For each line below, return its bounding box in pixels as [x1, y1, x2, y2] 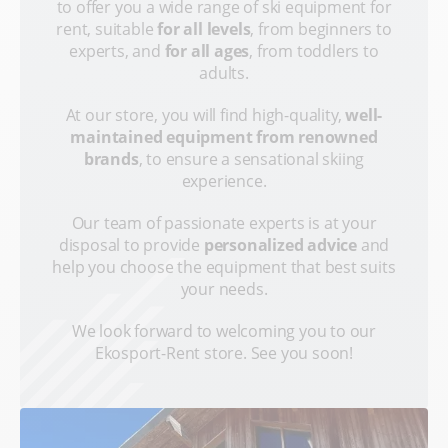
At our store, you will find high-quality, [65, 104, 346, 127]
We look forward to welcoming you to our [71, 320, 377, 343]
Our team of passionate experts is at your [71, 212, 377, 235]
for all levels [157, 18, 251, 41]
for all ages [164, 40, 250, 63]
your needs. [180, 278, 268, 301]
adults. [199, 62, 249, 85]
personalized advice [203, 234, 357, 257]
